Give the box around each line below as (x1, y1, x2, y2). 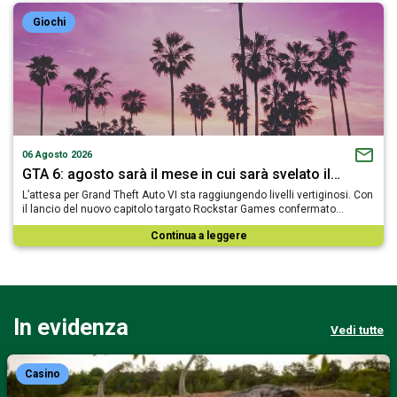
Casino (25, 367, 60, 380)
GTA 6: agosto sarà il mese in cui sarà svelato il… (22, 165, 340, 183)
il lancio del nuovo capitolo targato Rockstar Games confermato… (22, 202, 344, 215)
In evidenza (13, 313, 128, 340)
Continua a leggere (150, 229, 247, 242)
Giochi (32, 15, 66, 28)
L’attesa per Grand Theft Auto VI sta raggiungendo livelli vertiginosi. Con (22, 188, 373, 201)
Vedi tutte (331, 323, 384, 338)
